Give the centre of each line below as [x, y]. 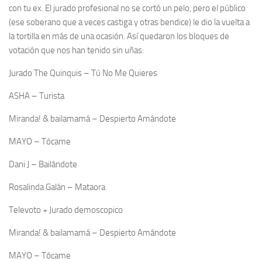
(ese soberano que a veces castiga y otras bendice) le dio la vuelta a [129, 22]
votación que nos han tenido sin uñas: [76, 50]
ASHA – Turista [37, 96]
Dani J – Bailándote [43, 164]
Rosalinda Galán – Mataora [57, 187]
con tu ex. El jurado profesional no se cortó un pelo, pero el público [127, 8]
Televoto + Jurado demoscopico [67, 210]
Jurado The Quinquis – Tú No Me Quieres [83, 73]
